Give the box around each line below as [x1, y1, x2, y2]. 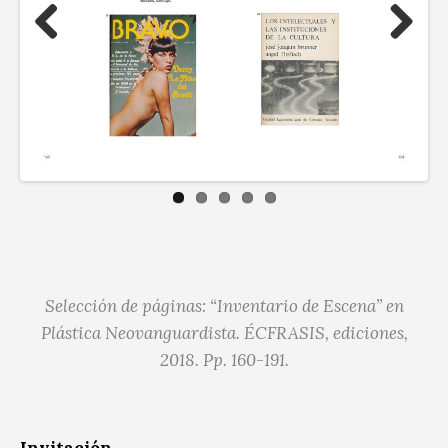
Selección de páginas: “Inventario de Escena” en [44, 294, 404, 317]
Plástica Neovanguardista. [40, 321, 240, 344]
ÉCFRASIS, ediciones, [239, 321, 408, 344]
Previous [34, 47, 105, 70]
